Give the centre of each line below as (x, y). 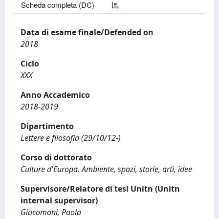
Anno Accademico (55, 95)
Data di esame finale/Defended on (87, 32)
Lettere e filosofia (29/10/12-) (71, 138)
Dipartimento (47, 126)
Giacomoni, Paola (51, 212)
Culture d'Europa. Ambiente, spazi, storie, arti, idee (106, 169)
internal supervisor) (59, 200)
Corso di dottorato (56, 157)
